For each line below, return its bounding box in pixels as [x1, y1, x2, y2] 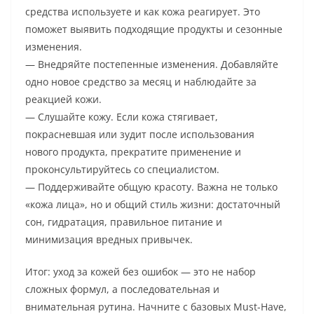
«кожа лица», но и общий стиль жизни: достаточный [25, 198, 280, 212]
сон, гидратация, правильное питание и [25, 215, 222, 229]
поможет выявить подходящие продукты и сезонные [25, 22, 282, 36]
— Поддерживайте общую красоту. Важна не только [25, 180, 278, 194]
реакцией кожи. [25, 93, 102, 107]
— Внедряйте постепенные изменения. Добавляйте [25, 57, 278, 71]
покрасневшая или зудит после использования [25, 128, 254, 142]
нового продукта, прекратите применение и [25, 145, 241, 159]
